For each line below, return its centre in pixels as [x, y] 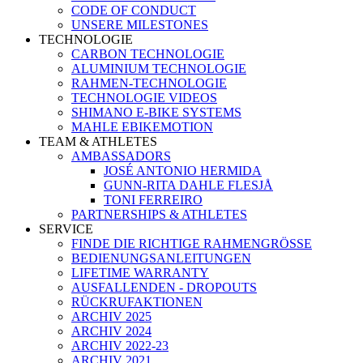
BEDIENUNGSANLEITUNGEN [161, 258]
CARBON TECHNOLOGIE [148, 54]
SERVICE [66, 229]
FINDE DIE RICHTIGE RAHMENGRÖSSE [192, 243]
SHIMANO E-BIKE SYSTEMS [156, 112]
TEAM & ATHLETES [98, 141]
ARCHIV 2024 [111, 331]
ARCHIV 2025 [111, 316]
